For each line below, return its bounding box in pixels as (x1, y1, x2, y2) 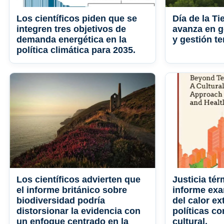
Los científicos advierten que (16, 174, 140, 185)
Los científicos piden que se (16, 13, 137, 24)
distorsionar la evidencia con (16, 206, 140, 216)
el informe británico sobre (16, 185, 127, 195)
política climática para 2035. (16, 45, 135, 55)
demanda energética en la (16, 34, 126, 45)
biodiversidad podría (16, 195, 105, 206)
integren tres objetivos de (16, 24, 126, 34)
